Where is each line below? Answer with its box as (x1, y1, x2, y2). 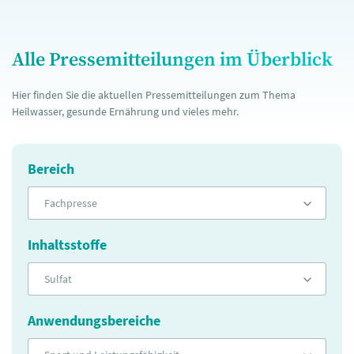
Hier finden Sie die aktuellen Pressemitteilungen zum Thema (12, 88, 296, 102)
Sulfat (44, 272, 72, 286)
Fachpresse (44, 196, 97, 210)
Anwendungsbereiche (28, 311, 160, 330)
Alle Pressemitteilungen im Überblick (12, 48, 333, 72)
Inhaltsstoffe (28, 235, 107, 254)
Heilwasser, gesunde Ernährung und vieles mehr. (12, 104, 239, 119)
